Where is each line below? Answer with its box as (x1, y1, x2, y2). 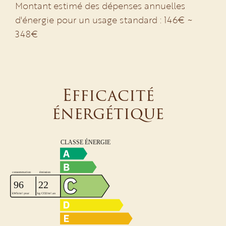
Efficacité (62, 82, 154, 108)
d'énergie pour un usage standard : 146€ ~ (15, 13, 192, 26)
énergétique (52, 100, 164, 126)
